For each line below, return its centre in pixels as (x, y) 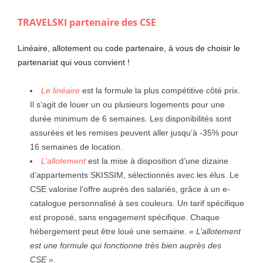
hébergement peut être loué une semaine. (109, 231)
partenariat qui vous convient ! (74, 62)
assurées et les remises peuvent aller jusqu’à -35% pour (134, 132)
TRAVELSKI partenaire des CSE (87, 22)
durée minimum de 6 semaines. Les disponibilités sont (131, 118)
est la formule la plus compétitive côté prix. (160, 90)
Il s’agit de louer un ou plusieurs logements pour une (127, 104)
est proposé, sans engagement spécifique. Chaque (125, 217)
